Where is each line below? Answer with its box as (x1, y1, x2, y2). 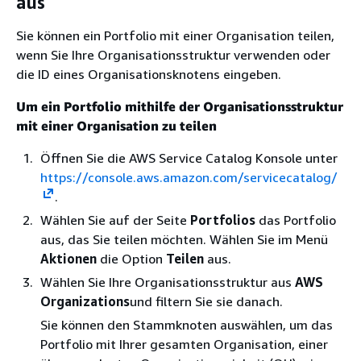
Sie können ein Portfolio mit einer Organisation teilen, (16, 27, 334, 44)
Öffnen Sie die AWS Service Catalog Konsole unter (40, 150, 338, 166)
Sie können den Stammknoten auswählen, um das (40, 317, 333, 333)
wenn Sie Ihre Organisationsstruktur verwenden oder (16, 47, 330, 63)
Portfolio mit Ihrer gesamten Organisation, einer (40, 336, 328, 352)
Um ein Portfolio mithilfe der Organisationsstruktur (16, 98, 343, 114)
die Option (97, 251, 166, 267)
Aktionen (40, 251, 97, 267)
